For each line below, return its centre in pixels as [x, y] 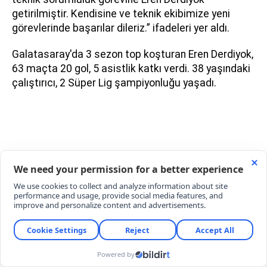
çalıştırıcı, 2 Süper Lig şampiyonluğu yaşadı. [114, 83]
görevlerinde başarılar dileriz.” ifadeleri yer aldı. [121, 28]
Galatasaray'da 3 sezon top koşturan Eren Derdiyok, [133, 54]
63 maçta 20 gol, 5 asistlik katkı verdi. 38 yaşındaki [131, 69]
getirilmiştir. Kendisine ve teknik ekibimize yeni [121, 14]
